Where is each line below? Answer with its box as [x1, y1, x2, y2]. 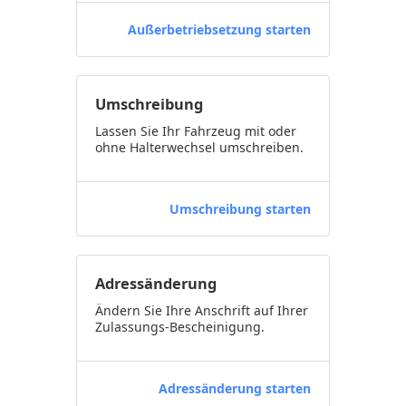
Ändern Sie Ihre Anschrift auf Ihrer [95, 302, 308, 319]
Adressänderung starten [159, 380, 311, 397]
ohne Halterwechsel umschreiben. [95, 139, 304, 156]
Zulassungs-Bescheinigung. [95, 318, 265, 335]
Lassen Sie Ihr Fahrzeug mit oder [95, 122, 296, 140]
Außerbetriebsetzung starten [128, 21, 311, 38]
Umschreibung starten [169, 200, 311, 217]
